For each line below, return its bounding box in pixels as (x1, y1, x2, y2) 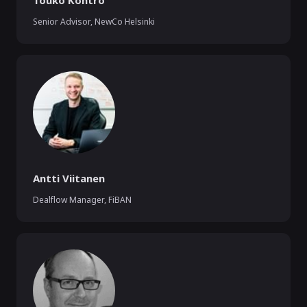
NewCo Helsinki (95, 16, 155, 27)
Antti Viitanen (33, 171, 105, 185)
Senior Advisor (33, 16, 90, 27)
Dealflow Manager (33, 194, 104, 206)
